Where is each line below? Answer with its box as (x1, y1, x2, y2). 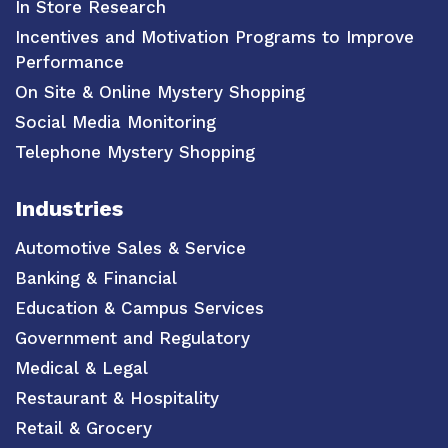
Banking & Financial (15, 267, 177, 288)
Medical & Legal (15, 357, 148, 378)
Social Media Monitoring (15, 112, 216, 133)
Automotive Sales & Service (15, 237, 246, 258)
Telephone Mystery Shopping (15, 142, 255, 163)
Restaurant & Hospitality (15, 387, 219, 408)
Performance (15, 52, 124, 73)
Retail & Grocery (15, 417, 152, 438)
